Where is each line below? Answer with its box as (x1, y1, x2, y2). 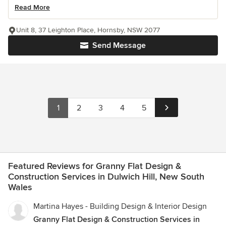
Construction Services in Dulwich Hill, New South (8, 171, 204, 183)
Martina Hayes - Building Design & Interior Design (33, 201, 207, 212)
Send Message (92, 40, 146, 51)
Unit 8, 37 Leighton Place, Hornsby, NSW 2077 (16, 26, 160, 35)
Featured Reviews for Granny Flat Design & (8, 160, 182, 172)
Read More (15, 3, 50, 12)
